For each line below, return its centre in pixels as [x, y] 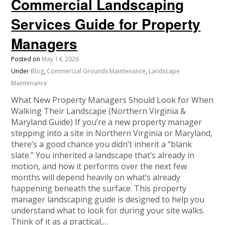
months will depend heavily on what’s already [96, 178]
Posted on [27, 59]
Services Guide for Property [106, 24]
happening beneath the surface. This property [99, 189]
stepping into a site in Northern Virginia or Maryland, [112, 133]
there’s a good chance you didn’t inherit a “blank [102, 144]
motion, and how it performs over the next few [99, 166]
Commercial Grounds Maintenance [96, 71]
